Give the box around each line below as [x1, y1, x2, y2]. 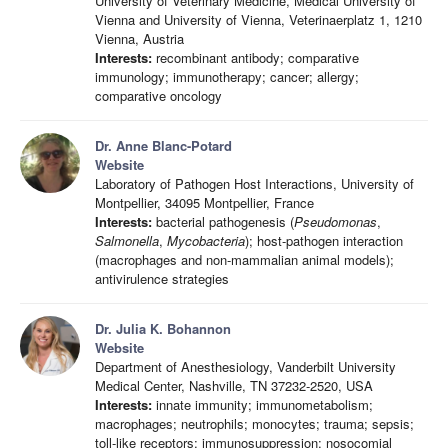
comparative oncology [95, 86, 222, 105]
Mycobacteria [167, 231, 245, 250]
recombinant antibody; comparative [152, 48, 359, 67]
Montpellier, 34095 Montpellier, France [95, 193, 314, 212]
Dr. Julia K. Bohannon [95, 319, 231, 338]
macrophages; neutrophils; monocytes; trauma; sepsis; [95, 414, 414, 433]
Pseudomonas [294, 212, 377, 231]
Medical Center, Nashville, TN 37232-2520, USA [95, 376, 373, 395]
